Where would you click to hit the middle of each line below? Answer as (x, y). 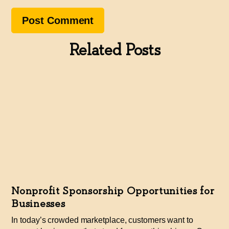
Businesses (38, 203)
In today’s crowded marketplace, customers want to (102, 220)
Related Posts (114, 51)
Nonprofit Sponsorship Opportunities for (113, 191)
